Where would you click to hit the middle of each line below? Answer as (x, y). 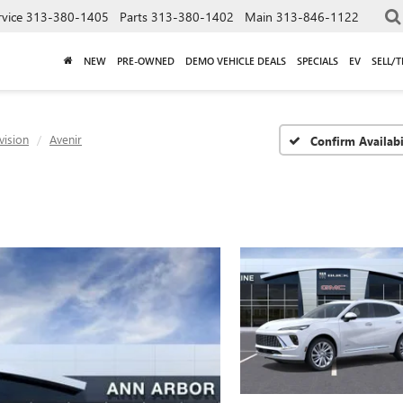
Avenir (66, 139)
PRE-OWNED (146, 60)
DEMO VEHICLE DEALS (236, 60)
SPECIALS (318, 60)
